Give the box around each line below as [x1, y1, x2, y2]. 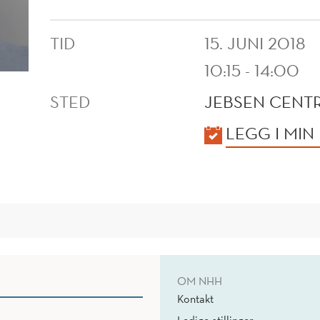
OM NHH [177, 274, 222, 289]
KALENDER [49, 121, 135, 144]
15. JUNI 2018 [204, 32, 306, 54]
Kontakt [177, 291, 214, 306]
